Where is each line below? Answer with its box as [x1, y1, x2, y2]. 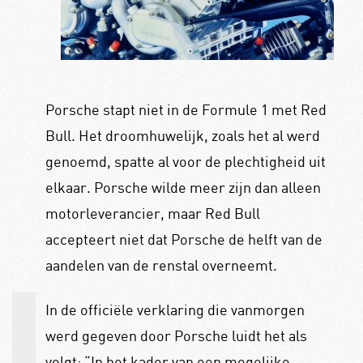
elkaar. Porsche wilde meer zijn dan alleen [45, 178, 321, 197]
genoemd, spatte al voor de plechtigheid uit [45, 152, 326, 171]
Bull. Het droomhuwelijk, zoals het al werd [45, 126, 320, 145]
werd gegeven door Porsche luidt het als [45, 326, 307, 344]
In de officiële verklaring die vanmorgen [45, 300, 305, 318]
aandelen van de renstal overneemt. [45, 256, 277, 275]
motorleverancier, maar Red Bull [45, 204, 260, 223]
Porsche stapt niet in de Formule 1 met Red [45, 100, 327, 119]
